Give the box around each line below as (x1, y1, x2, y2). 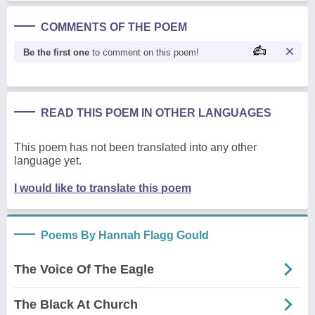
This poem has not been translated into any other (14, 141, 257, 153)
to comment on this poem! (89, 46, 199, 58)
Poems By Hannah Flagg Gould (41, 229, 209, 241)
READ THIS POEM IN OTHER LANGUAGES (41, 106, 271, 119)
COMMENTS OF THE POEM (41, 20, 187, 33)
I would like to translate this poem (14, 181, 191, 194)
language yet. (14, 154, 82, 167)
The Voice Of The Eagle (14, 262, 154, 276)
